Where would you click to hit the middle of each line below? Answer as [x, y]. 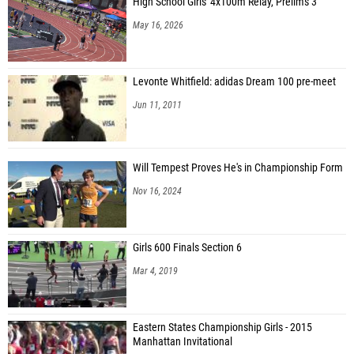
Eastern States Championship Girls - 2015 [222, 327]
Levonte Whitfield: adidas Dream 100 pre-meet [234, 81]
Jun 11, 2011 [157, 105]
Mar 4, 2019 [155, 271]
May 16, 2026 [158, 25]
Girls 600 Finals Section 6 [187, 247]
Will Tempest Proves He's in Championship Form [238, 168]
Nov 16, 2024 [157, 191]
